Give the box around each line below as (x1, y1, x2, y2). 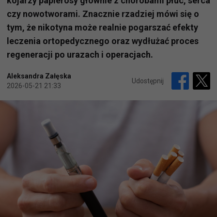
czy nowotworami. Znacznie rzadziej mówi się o (7, 9, 199, 19)
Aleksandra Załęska (7, 72, 71, 80)
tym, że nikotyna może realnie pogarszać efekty (7, 22, 198, 33)
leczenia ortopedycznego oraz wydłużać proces (7, 36, 199, 46)
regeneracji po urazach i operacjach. (7, 49, 153, 60)
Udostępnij (132, 77, 164, 85)
